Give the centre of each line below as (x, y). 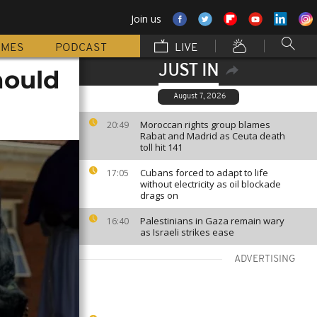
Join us (146, 19)
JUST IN (188, 71)
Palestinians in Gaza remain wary (212, 221)
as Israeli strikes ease (187, 232)
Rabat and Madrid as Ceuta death (213, 136)
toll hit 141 (161, 147)
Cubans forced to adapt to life (204, 173)
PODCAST (81, 48)
